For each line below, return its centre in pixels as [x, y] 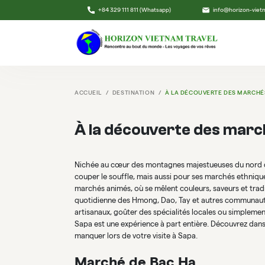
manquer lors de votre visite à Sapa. [136, 236]
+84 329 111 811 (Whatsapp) [134, 10]
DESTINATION [133, 93]
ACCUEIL [88, 93]
